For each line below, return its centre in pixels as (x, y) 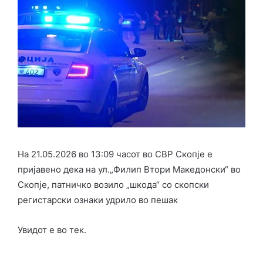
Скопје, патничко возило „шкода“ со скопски (113, 185)
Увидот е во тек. (52, 230)
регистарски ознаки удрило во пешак (98, 200)
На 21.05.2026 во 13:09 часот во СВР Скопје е (115, 154)
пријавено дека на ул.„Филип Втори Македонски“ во (129, 170)
